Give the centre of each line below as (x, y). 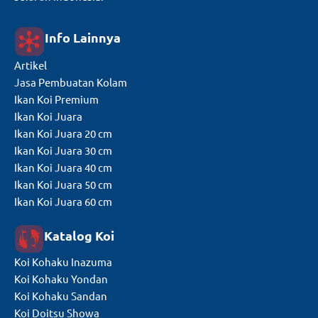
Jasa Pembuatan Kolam (71, 82)
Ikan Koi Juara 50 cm (63, 184)
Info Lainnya (82, 38)
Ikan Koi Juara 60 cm (63, 201)
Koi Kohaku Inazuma (63, 262)
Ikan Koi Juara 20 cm (63, 133)
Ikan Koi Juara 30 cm (63, 150)
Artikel (31, 65)
